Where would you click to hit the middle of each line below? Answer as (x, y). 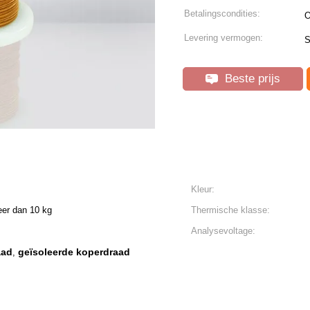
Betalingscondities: (222, 13)
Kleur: (203, 189)
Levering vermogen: (224, 38)
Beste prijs (251, 79)
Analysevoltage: (223, 231)
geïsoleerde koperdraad (74, 252)
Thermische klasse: (230, 210)
